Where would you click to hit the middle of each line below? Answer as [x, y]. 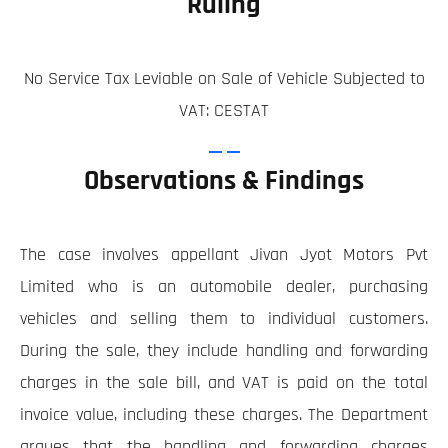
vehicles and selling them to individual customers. [224, 319]
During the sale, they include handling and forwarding [224, 351]
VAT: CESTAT [224, 111]
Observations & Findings [224, 181]
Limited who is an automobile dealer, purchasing [224, 287]
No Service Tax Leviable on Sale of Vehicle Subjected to [224, 79]
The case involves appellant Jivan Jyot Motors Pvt [224, 255]
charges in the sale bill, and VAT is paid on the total [224, 383]
